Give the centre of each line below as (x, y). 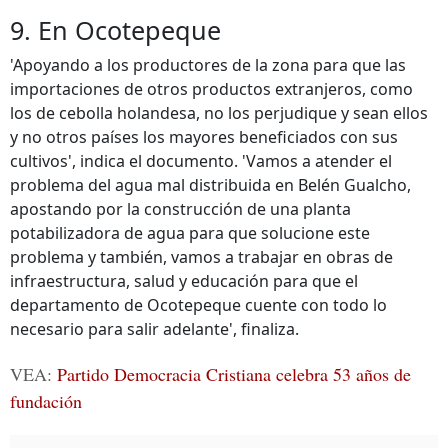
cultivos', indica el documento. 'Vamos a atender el (201, 161)
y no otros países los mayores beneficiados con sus (204, 137)
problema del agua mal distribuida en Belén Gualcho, (210, 185)
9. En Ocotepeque (115, 30)
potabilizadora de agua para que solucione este (190, 233)
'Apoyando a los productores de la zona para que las (208, 65)
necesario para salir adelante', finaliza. (154, 329)
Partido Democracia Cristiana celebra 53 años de (234, 374)
